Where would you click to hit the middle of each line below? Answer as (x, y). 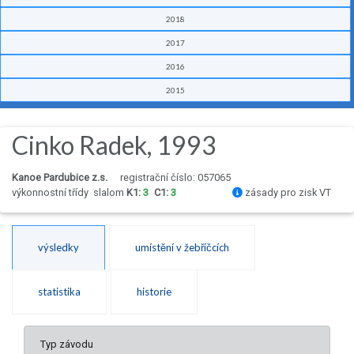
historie (154, 292)
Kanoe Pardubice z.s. (60, 178)
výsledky (58, 248)
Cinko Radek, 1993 (114, 145)
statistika (59, 292)
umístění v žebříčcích (182, 248)
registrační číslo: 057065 (175, 178)
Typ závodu (67, 345)
